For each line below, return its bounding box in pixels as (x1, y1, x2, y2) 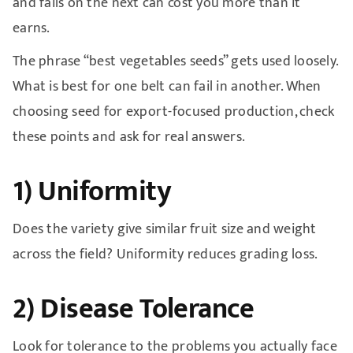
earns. (12, 16, 50, 40)
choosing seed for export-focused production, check (12, 99, 335, 124)
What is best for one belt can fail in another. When (12, 74, 321, 98)
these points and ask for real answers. (12, 124, 246, 149)
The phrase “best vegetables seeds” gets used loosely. (12, 49, 338, 73)
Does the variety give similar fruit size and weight (12, 217, 317, 241)
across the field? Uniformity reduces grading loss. (12, 242, 318, 266)
